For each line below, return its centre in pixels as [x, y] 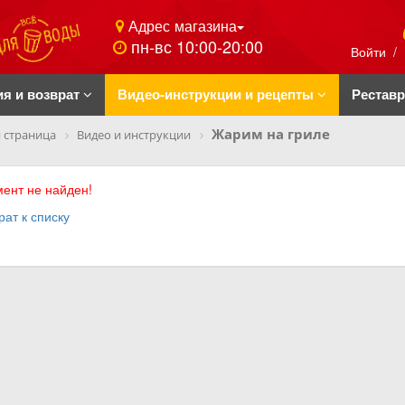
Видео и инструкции [133, 135]
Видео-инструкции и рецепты [217, 94]
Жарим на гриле [270, 134]
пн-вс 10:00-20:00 [197, 47]
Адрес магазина [180, 26]
